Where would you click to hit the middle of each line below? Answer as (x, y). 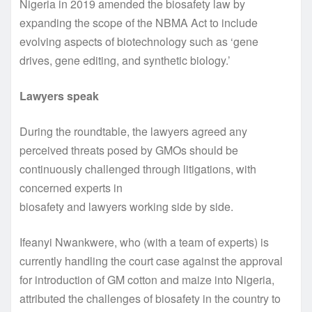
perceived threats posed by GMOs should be (129, 150)
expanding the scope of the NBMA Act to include (139, 22)
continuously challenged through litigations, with (138, 169)
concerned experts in (71, 187)
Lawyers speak (59, 95)
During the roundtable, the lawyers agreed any (133, 131)
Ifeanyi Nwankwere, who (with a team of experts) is (144, 242)
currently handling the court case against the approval (151, 260)
